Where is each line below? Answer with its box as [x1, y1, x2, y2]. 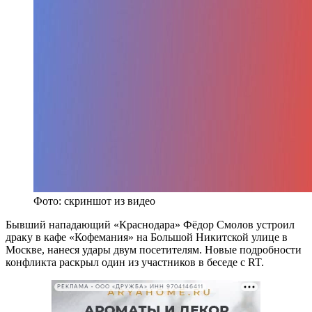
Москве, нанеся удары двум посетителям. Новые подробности [6, 243, 302, 256]
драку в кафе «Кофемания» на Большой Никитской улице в [6, 231, 288, 243]
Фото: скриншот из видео [33, 194, 155, 207]
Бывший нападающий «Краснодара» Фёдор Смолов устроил [6, 218, 295, 231]
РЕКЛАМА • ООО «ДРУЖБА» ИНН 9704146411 [57, 283, 203, 290]
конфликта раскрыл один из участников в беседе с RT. [6, 256, 264, 268]
